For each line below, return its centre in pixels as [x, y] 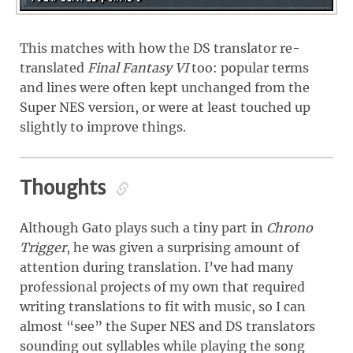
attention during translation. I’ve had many [156, 267]
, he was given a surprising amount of [183, 247]
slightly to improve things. [103, 126]
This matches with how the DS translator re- [160, 48]
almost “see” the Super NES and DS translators [167, 326]
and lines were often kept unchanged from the [165, 87]
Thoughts [66, 188]
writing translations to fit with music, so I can [163, 306]
